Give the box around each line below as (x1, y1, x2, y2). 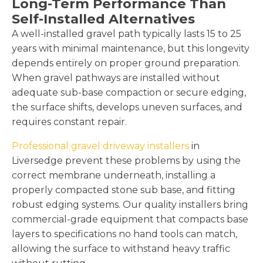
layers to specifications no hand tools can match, (12, 228, 237, 240)
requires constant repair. (12, 116, 127, 127)
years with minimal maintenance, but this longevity (12, 42, 249, 54)
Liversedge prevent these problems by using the (12, 154, 241, 166)
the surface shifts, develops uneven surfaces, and (12, 101, 242, 113)
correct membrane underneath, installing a (12, 169, 215, 181)
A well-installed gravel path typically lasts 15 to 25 (12, 28, 241, 39)
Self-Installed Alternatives (12, 10, 195, 27)
